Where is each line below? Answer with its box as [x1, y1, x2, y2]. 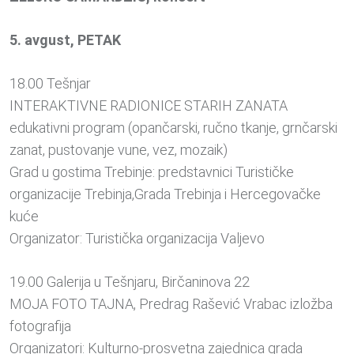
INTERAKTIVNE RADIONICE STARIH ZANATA [9, 97, 288, 115]
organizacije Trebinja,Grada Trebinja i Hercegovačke [9, 186, 321, 203]
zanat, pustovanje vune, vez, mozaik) [9, 141, 228, 159]
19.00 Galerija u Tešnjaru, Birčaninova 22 [9, 273, 250, 291]
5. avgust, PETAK [9, 32, 121, 49]
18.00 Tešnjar [9, 75, 91, 92]
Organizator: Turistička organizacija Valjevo [9, 230, 265, 247]
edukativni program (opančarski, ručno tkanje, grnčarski [9, 119, 337, 137]
